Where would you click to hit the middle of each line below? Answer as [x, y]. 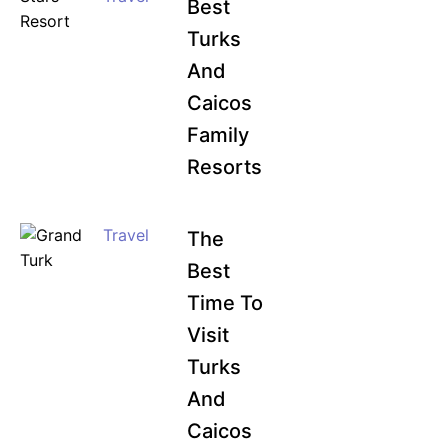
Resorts [224, 167]
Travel [126, 235]
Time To [224, 303]
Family [217, 135]
